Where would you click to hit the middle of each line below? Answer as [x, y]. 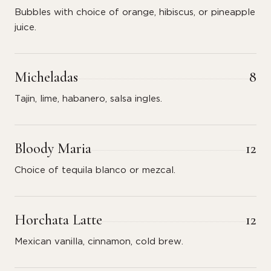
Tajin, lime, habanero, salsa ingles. [88, 99]
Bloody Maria [53, 149]
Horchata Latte [58, 220]
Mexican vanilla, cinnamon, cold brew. [99, 242]
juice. [25, 28]
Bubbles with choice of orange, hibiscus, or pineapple [135, 12]
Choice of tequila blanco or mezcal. [95, 170]
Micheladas [46, 77]
